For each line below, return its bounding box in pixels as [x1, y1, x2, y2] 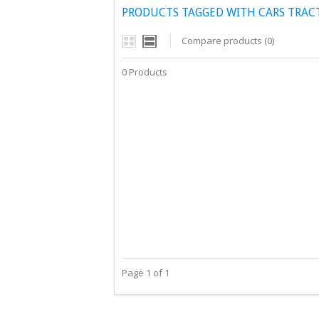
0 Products [122, 66, 167, 78]
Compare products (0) [182, 34, 274, 47]
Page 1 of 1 [122, 266, 169, 279]
